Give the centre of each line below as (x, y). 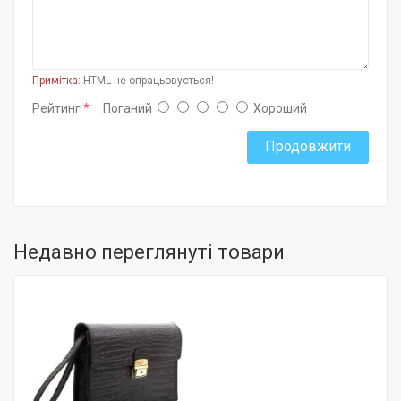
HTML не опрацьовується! (147, 81)
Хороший (280, 108)
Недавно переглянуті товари (149, 252)
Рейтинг (56, 108)
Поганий (128, 108)
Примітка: (56, 81)
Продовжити (308, 146)
